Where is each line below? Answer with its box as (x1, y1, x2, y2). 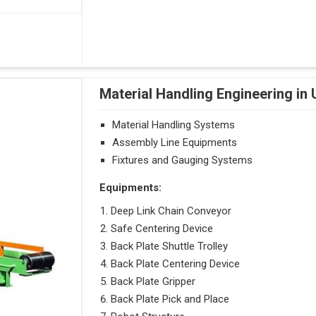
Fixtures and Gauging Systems (112, 153, 253, 166)
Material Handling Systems (112, 118, 236, 131)
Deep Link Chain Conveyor (111, 204, 232, 217)
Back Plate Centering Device (111, 257, 241, 270)
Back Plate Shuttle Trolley (111, 239, 229, 253)
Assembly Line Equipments (112, 135, 238, 149)
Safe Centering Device (111, 221, 214, 235)
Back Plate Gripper (111, 274, 196, 288)
